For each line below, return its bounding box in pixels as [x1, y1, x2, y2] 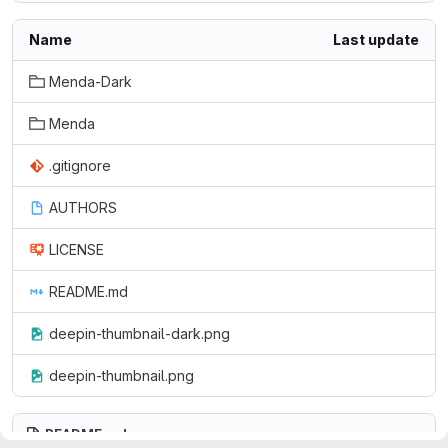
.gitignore [49, 157, 111, 174]
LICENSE [49, 241, 104, 258]
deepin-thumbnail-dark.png [49, 325, 230, 342]
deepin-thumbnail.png [49, 367, 194, 384]
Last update [333, 31, 419, 48]
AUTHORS [49, 199, 117, 216]
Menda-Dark [49, 73, 132, 90]
